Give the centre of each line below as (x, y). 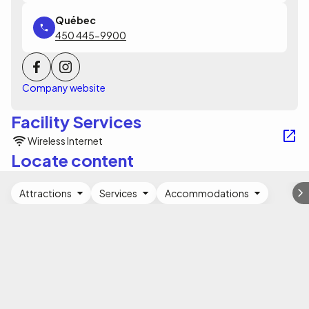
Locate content (72, 160)
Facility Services (76, 121)
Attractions (46, 193)
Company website (64, 88)
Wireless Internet (65, 141)
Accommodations (207, 193)
